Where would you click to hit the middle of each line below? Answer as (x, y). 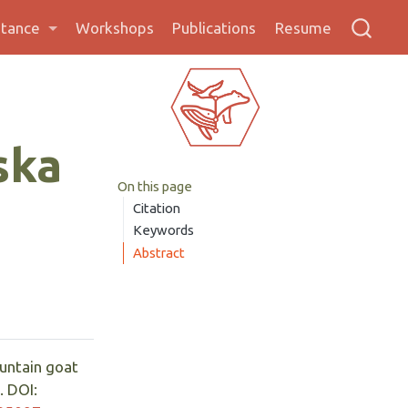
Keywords (164, 230)
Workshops (115, 28)
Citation (157, 208)
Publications (214, 28)
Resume (303, 28)
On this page (154, 186)
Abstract (159, 253)
